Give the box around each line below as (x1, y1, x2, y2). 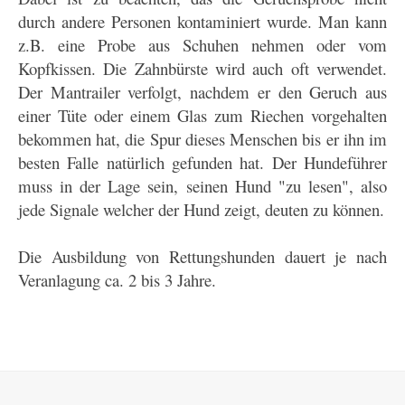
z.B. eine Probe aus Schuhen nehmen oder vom (18, 33, 387, 56)
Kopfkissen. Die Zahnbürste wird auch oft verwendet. (18, 56, 387, 80)
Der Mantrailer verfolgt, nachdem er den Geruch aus (18, 80, 387, 103)
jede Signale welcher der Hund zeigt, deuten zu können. (18, 197, 384, 221)
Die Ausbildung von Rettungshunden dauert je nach (18, 244, 387, 268)
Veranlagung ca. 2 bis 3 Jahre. (18, 268, 216, 291)
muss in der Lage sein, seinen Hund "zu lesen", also (18, 174, 387, 197)
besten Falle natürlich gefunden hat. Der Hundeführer (18, 150, 387, 174)
